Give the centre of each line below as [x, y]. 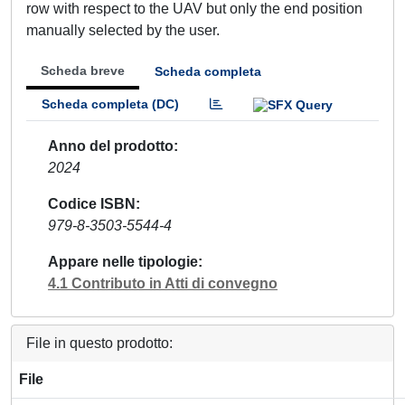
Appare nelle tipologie [123, 261]
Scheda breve [83, 71]
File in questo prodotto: [99, 343]
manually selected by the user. [123, 30]
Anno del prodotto [111, 146]
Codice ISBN [92, 203]
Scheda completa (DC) [110, 104]
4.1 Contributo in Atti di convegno [163, 283]
